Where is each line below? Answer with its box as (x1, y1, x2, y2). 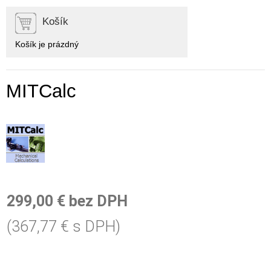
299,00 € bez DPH (7, 192, 128, 211)
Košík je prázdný (15, 39, 79, 49)
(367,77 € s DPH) (7, 218, 120, 236)
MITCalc (6, 80, 76, 102)
